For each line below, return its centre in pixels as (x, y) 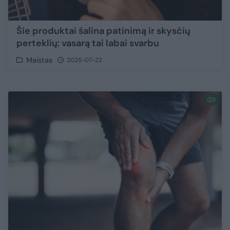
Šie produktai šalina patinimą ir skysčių (103, 31)
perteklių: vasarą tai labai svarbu (88, 43)
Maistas (40, 60)
